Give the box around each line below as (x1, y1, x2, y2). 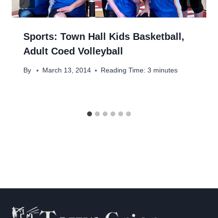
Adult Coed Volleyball (23, 46, 123, 57)
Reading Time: (101, 67, 146, 74)
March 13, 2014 (42, 67, 91, 74)
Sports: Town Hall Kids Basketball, (23, 31, 184, 42)
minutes (153, 67, 178, 74)
